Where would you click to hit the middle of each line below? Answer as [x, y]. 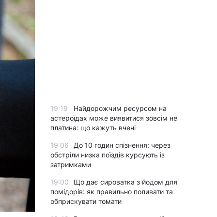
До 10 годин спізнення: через [122, 145]
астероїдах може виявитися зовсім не [114, 118]
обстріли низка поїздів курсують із [108, 155]
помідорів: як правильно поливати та [112, 192]
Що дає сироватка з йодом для [125, 182]
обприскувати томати [86, 201]
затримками [71, 164]
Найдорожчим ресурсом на [120, 108]
